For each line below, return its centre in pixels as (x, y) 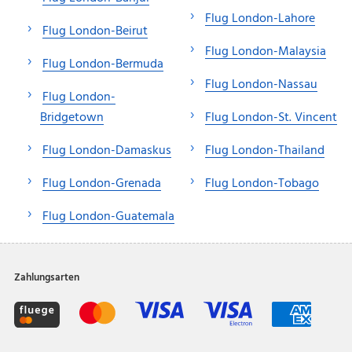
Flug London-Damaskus (107, 150)
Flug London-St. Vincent (271, 117)
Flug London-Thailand (265, 150)
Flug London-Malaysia (266, 51)
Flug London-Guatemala (108, 216)
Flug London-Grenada (102, 183)
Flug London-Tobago (262, 183)
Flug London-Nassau (261, 84)
